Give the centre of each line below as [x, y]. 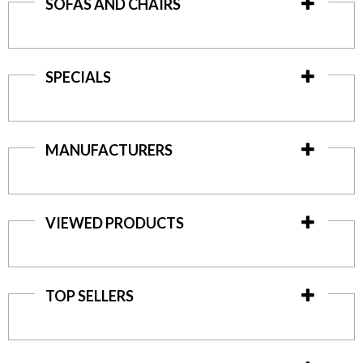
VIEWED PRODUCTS [114, 223]
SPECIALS [78, 77]
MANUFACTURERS [109, 150]
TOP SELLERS [89, 296]
